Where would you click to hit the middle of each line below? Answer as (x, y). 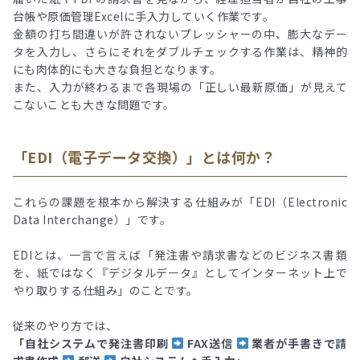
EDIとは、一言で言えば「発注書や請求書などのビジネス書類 (180, 254)
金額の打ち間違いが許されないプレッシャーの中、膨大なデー (180, 33)
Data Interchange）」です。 (92, 219)
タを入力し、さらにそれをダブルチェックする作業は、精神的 (180, 51)
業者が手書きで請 (298, 343)
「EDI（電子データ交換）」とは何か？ (145, 156)
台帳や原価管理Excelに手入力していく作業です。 (143, 16)
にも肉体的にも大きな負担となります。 (117, 69)
